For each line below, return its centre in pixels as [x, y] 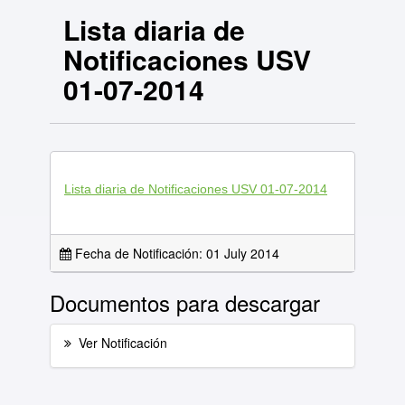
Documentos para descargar [185, 302]
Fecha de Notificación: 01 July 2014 [175, 253]
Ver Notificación [123, 343]
